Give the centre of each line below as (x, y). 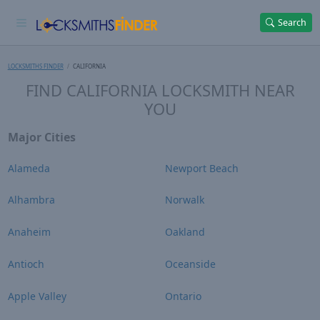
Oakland (185, 232)
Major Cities (41, 137)
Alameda (29, 168)
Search (292, 22)
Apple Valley (37, 296)
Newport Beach (202, 168)
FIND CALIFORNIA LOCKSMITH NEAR (160, 90)
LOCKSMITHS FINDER (35, 66)
